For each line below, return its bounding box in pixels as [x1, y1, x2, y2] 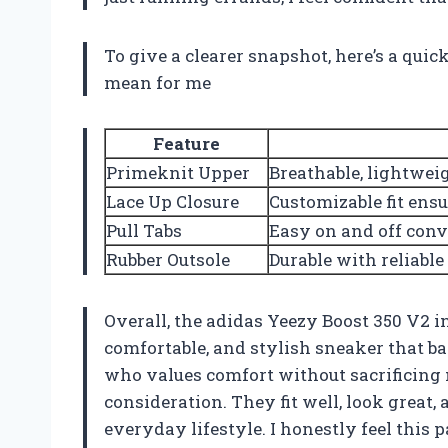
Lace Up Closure [106, 189, 239, 213]
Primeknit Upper [106, 160, 250, 184]
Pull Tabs [106, 218, 182, 242]
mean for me [104, 70, 211, 94]
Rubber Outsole [106, 247, 230, 271]
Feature [153, 131, 220, 155]
